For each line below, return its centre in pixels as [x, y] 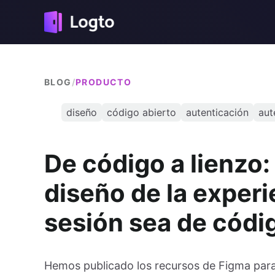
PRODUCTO [104, 82]
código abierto [141, 112]
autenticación [217, 112]
